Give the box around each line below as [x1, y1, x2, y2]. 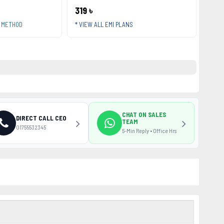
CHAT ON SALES [122, 110, 166, 118]
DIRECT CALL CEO [16, 113, 66, 122]
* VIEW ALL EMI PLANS [74, 20, 133, 28]
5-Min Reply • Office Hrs [122, 126, 176, 134]
